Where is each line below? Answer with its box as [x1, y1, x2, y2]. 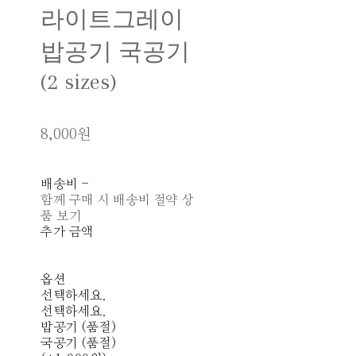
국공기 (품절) [41, 337, 117, 350]
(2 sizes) [41, 68, 118, 95]
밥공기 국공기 [41, 39, 191, 66]
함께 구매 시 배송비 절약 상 [41, 194, 194, 207]
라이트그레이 [41, 6, 184, 33]
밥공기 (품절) [41, 321, 117, 335]
